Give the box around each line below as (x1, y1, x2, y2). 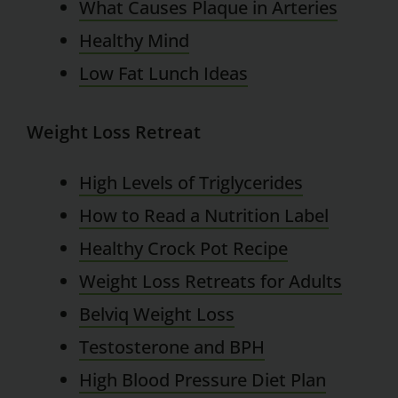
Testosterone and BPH (79, 335, 266, 360)
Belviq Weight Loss (79, 302, 235, 327)
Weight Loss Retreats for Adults (79, 269, 343, 294)
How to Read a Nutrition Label (79, 203, 330, 228)
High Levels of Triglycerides (79, 171, 304, 195)
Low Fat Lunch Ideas (79, 60, 249, 85)
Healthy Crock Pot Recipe (79, 236, 289, 261)
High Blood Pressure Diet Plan (79, 368, 327, 393)
